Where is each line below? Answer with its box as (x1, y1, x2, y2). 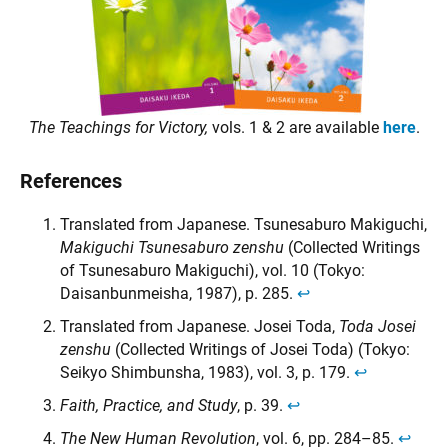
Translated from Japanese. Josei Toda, (60, 317, 339, 337)
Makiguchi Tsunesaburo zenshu (60, 238, 284, 258)
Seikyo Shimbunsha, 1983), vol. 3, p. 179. (60, 363, 354, 383)
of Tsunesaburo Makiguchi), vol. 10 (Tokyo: (60, 261, 365, 281)
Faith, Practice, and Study (60, 396, 237, 416)
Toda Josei (339, 317, 416, 337)
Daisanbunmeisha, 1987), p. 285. (60, 284, 297, 304)
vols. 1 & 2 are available (211, 118, 383, 138)
